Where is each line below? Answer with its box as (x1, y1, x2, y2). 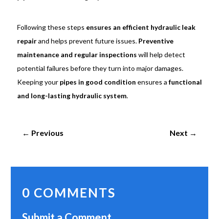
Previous (31, 128, 64, 138)
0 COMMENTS (22, 185, 116, 201)
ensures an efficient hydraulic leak (86, 23, 196, 32)
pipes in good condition (59, 78, 136, 87)
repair (17, 37, 37, 45)
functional (168, 78, 202, 87)
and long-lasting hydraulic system (17, 91, 127, 100)
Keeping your (17, 78, 60, 87)
